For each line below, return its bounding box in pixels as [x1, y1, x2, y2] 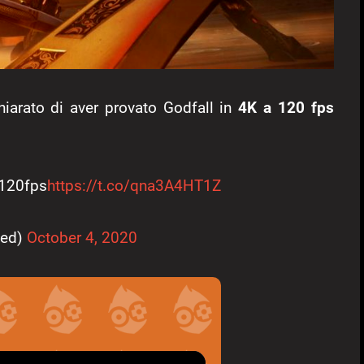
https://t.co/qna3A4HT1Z [46, 176, 221, 195]
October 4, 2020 [26, 228, 137, 247]
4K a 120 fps [238, 98, 334, 117]
